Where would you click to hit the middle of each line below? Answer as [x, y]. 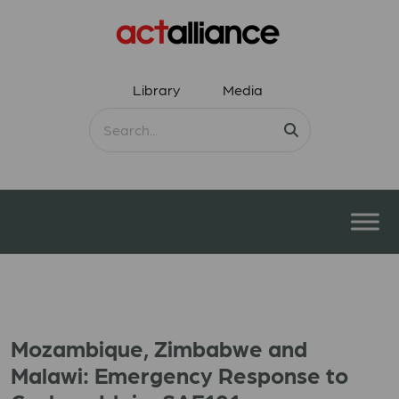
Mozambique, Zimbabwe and [159, 347]
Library [156, 90]
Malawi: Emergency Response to [179, 374]
